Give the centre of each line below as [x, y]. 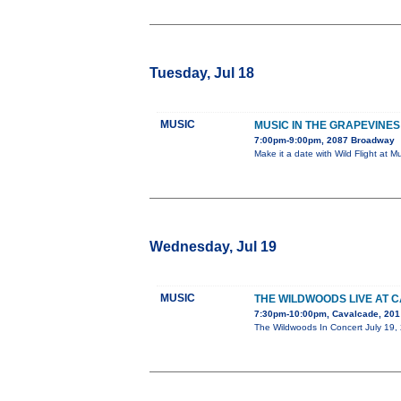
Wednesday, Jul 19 [213, 247]
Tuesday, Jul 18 [202, 73]
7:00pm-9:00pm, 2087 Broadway [324, 141]
